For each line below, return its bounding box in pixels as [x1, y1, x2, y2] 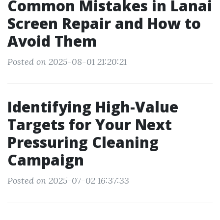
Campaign [7, 150, 84, 170]
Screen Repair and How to [7, 13, 201, 33]
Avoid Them [7, 31, 97, 51]
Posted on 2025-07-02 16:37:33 [7, 175, 129, 186]
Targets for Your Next [7, 114, 172, 135]
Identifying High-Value [7, 97, 178, 117]
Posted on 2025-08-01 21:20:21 [7, 56, 127, 67]
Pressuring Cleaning [7, 132, 159, 152]
